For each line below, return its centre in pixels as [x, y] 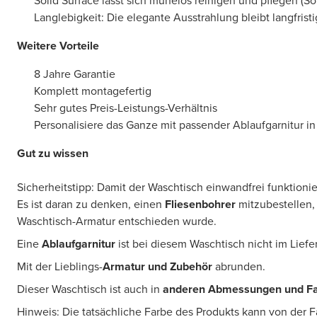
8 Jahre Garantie [75, 74]
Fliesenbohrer [200, 204]
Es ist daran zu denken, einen [91, 204]
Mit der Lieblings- [60, 267]
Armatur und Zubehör [157, 267]
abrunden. [240, 267]
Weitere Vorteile [58, 46]
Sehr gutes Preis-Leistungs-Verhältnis [126, 108]
